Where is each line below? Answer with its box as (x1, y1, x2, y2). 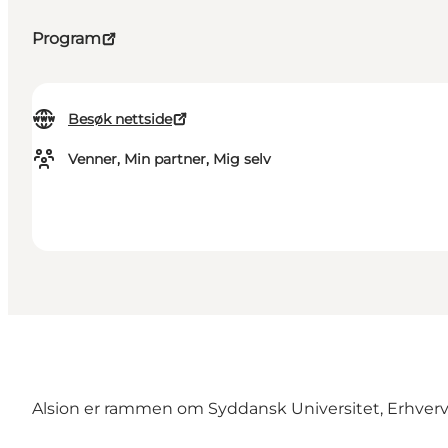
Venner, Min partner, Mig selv (68, 150, 271, 169)
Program (32, 29, 101, 49)
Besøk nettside (68, 110, 172, 129)
